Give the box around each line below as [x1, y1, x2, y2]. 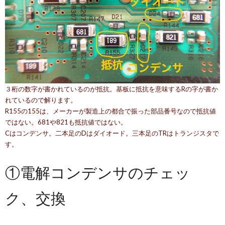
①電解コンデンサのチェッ [5, 163, 190, 182]
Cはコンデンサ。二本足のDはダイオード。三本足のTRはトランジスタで [5, 129, 219, 138]
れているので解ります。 [5, 96, 77, 104]
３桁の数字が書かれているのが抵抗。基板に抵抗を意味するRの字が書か [5, 85, 218, 93]
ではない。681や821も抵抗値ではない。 [5, 118, 127, 127]
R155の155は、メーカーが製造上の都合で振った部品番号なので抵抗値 [5, 107, 216, 116]
